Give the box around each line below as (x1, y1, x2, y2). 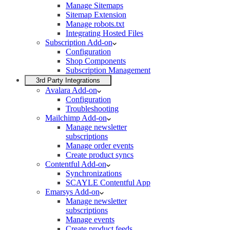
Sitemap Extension (66, 10, 126, 19)
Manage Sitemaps (66, 1, 123, 10)
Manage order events (66, 141, 133, 150)
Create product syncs (66, 150, 133, 159)
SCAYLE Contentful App (66, 178, 150, 187)
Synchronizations (66, 169, 122, 178)
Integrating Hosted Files (66, 29, 143, 37)
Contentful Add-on (45, 160, 106, 168)
